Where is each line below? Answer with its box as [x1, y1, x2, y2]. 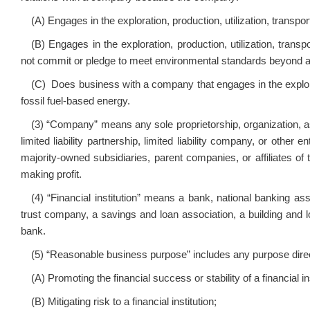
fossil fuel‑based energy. [21, 95, 130, 107]
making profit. [21, 169, 82, 180]
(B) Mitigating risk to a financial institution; [31, 296, 217, 307]
